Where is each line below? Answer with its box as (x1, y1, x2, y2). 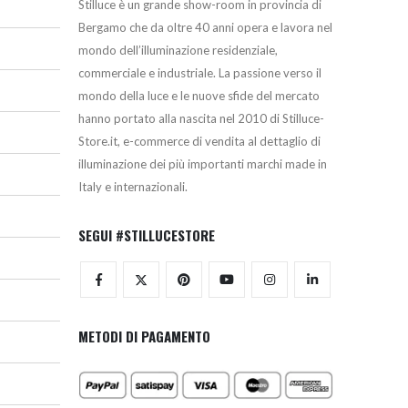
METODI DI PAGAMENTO (78, 325, 210, 346)
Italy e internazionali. (78, 178, 188, 194)
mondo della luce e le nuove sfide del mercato (78, 87, 320, 103)
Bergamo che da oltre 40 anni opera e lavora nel (78, 19, 332, 35)
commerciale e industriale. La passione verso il (78, 65, 321, 80)
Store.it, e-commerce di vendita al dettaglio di (78, 133, 321, 148)
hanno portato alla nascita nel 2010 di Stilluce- (78, 110, 324, 126)
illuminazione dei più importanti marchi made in (78, 156, 327, 171)
